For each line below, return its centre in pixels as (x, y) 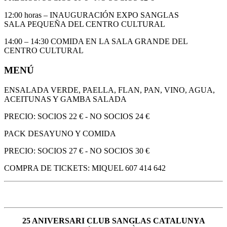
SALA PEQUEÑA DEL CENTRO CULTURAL (85, 24)
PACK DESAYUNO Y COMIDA (60, 133)
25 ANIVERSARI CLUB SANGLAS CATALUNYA (113, 220)
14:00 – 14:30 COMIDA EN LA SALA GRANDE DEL (96, 42)
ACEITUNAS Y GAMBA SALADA (65, 99)
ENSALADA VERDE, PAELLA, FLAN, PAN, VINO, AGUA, (109, 90)
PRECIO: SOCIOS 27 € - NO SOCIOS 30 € (77, 150)
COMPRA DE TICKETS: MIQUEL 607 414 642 (85, 168)
